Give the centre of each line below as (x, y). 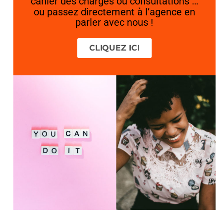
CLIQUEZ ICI (114, 48)
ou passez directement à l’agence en (114, 12)
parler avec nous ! (114, 22)
